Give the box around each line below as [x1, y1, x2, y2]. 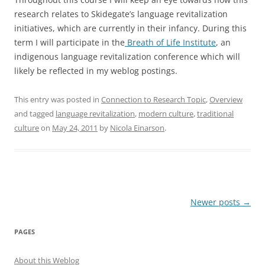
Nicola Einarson [110, 122, 164, 133]
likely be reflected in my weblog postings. [14, 65, 177, 76]
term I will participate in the [14, 37, 125, 48]
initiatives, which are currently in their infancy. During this [14, 22, 247, 34]
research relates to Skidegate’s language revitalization [14, 8, 228, 20]
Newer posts [190, 196, 243, 208]
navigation [14, 213, 57, 224]
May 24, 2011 [52, 122, 98, 133]
